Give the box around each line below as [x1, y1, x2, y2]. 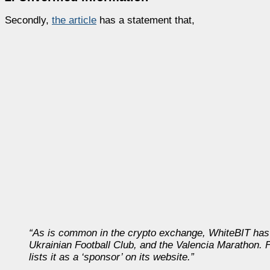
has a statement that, [96, 14, 195, 26]
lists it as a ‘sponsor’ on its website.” [29, 251, 194, 263]
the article [52, 14, 96, 26]
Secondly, [5, 14, 52, 26]
